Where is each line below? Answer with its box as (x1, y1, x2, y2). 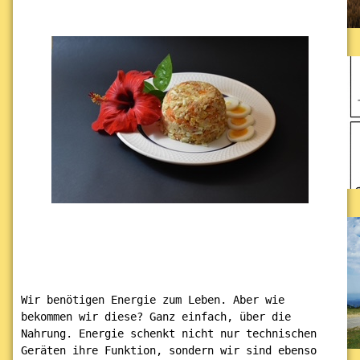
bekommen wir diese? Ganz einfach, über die (21, 310, 291, 323)
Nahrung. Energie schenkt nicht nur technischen (21, 327, 317, 340)
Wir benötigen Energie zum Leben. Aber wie (21, 293, 284, 306)
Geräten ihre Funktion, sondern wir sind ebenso (21, 344, 317, 357)
